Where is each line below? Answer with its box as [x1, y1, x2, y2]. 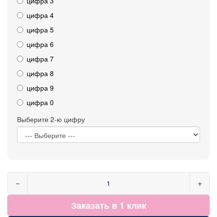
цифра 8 [27, 68, 54, 78]
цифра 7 [27, 53, 54, 63]
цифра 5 [27, 24, 54, 34]
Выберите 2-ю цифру [17, 114, 85, 124]
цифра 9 [27, 82, 54, 93]
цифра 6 [27, 39, 54, 49]
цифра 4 [27, 10, 54, 20]
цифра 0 [27, 97, 54, 107]
